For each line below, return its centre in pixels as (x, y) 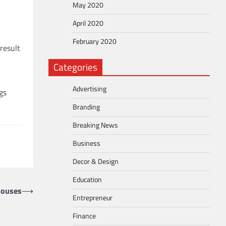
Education (87, 180)
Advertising (90, 89)
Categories (75, 67)
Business (87, 143)
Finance (84, 216)
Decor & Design (96, 161)
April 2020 (88, 23)
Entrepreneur (93, 198)
